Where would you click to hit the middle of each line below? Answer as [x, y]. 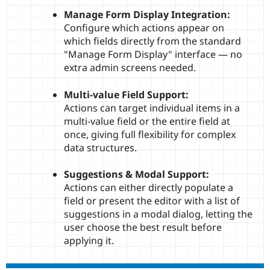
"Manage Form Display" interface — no [153, 55]
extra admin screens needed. [130, 68]
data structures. [100, 147]
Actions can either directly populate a [149, 187]
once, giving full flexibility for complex [150, 134]
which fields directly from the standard [152, 41]
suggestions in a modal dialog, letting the [158, 214]
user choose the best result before [143, 227]
